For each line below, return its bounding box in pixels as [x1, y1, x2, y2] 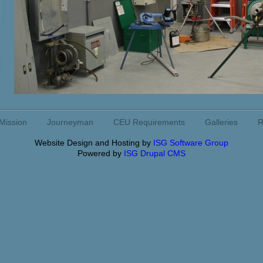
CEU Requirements [113, 117, 185, 127]
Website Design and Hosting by [35, 138, 153, 147]
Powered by [77, 149, 124, 158]
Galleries [205, 117, 238, 127]
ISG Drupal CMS [124, 149, 186, 158]
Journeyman [47, 117, 93, 127]
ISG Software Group [153, 138, 228, 147]
